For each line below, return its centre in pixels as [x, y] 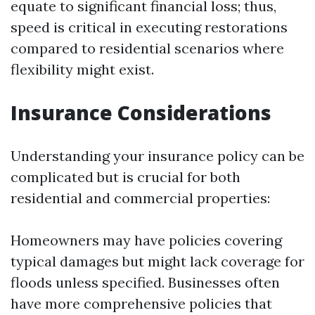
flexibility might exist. [82, 69]
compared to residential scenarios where [147, 48]
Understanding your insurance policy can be [157, 156]
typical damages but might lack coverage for [157, 261]
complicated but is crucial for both [126, 177]
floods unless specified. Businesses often [145, 282]
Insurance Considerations [141, 112]
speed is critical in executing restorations [149, 27]
